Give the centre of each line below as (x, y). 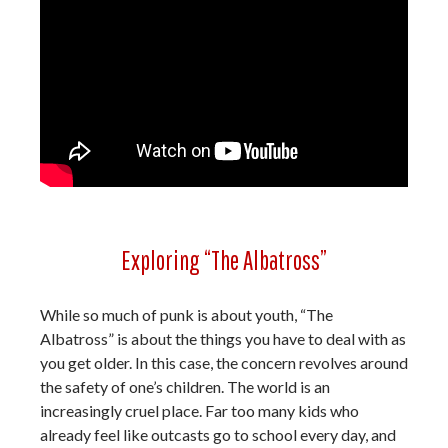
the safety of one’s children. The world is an (185, 386)
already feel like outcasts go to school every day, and (218, 434)
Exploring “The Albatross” (224, 260)
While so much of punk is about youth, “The (186, 314)
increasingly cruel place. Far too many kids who (199, 410)
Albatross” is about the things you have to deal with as (223, 338)
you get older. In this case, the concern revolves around (224, 362)
